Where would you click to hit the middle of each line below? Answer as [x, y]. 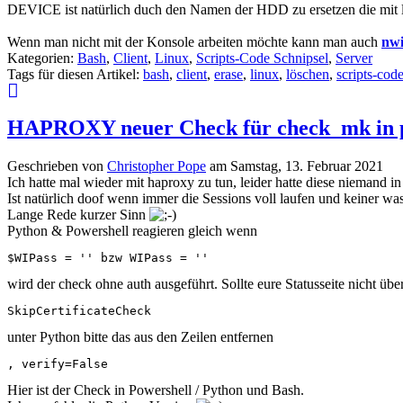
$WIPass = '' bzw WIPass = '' [108, 258]
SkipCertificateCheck [79, 311]
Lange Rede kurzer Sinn [78, 215]
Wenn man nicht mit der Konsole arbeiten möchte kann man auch [194, 41]
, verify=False [58, 364]
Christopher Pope [157, 166]
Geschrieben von [57, 166]
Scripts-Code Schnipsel [262, 58]
